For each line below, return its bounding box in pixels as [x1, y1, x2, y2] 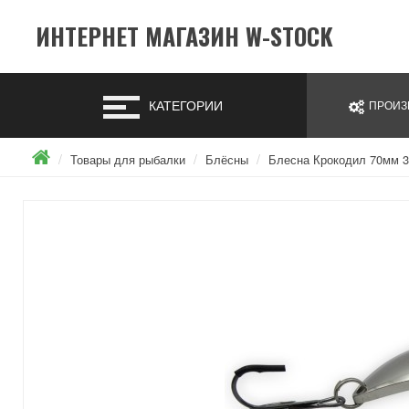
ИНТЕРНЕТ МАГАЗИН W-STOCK [35, 18, 333, 54]
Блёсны [205, 151, 248, 168]
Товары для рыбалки [70, 151, 185, 168]
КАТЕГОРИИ [149, 96, 223, 114]
